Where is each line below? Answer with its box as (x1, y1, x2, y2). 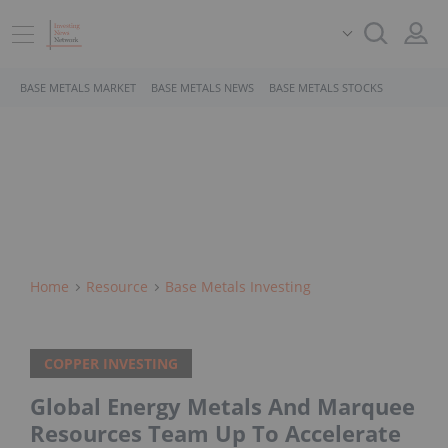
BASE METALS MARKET (20, 80, 136, 95)
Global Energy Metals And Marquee (30, 391, 415, 422)
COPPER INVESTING (44, 354, 178, 374)
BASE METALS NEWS (151, 80, 254, 95)
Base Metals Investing (165, 277, 311, 296)
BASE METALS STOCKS (269, 80, 383, 95)
